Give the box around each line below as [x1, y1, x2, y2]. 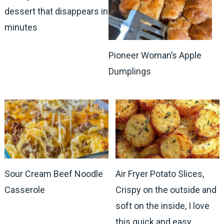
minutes [4, 22, 37, 33]
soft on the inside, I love [115, 200, 210, 211]
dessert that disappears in [4, 6, 108, 17]
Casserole [4, 184, 45, 195]
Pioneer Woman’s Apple [108, 49, 201, 60]
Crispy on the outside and [115, 184, 217, 195]
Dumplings [108, 65, 151, 76]
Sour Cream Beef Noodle [4, 168, 103, 179]
